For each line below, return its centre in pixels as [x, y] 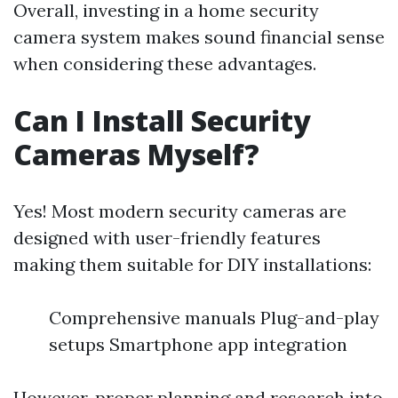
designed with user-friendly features [167, 238]
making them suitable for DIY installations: [192, 264]
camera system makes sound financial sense [199, 37]
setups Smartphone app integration [198, 344]
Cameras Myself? [136, 154]
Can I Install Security [162, 120]
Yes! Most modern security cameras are [180, 211]
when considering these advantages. [165, 64]
